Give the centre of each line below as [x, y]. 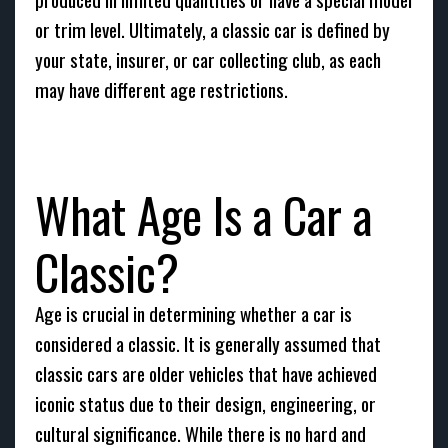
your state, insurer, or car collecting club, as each [208, 59]
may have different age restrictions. [161, 89]
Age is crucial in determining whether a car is [193, 313]
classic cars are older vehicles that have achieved [206, 373]
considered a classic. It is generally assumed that [208, 343]
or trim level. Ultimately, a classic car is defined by [212, 29]
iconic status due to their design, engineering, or [205, 403]
